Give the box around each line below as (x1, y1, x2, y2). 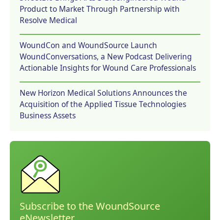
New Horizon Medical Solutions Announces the (20, 87, 187, 98)
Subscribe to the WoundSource (20, 199, 160, 213)
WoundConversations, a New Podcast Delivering (20, 51, 192, 62)
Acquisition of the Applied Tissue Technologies (20, 98, 186, 110)
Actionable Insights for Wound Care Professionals (20, 62, 196, 73)
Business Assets (20, 110, 76, 121)
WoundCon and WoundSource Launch (20, 39, 157, 51)
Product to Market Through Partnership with (20, 3, 180, 14)
